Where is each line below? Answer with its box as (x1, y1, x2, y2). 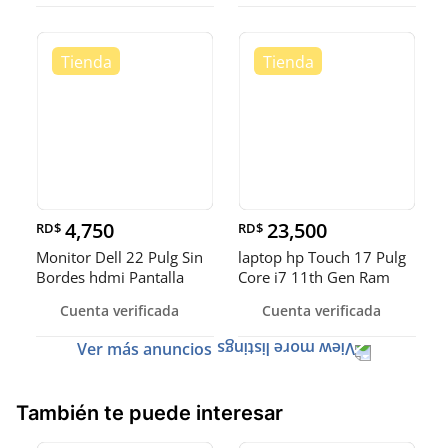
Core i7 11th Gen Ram (238, 267, 390, 288)
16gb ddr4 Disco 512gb (238, 287, 400, 308)
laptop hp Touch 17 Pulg (238, 247, 406, 268)
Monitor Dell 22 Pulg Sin (36, 247, 203, 268)
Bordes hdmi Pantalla (36, 267, 184, 288)
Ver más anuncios (77, 338, 212, 361)
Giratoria (36, 287, 97, 308)
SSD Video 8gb (238, 307, 338, 328)
